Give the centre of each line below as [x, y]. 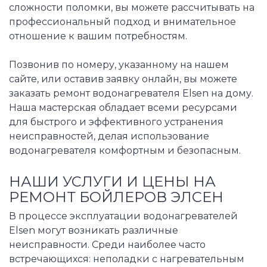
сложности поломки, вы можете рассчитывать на [132, 7]
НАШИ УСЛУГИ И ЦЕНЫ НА [112, 181]
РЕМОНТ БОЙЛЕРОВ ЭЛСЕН [116, 197]
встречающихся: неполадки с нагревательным [127, 259]
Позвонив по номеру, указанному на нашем [119, 64]
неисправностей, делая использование [109, 136]
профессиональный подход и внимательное [122, 21]
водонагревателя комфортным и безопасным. [125, 150]
